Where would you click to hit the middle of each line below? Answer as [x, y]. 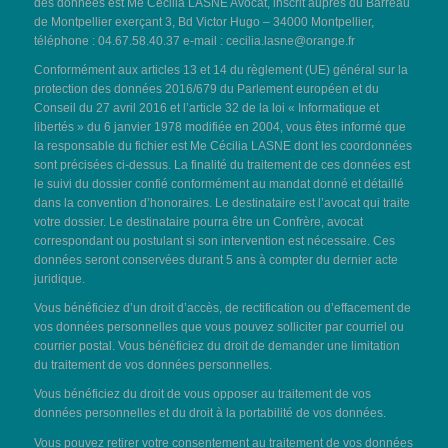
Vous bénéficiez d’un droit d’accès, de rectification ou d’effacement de [222, 308]
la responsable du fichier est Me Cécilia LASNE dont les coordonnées [222, 145]
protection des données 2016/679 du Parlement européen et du [206, 88]
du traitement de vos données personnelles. [152, 365]
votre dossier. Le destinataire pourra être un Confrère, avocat [198, 221]
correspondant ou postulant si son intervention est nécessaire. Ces [214, 240]
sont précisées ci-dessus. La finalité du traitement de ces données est [221, 164]
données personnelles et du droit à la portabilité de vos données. [209, 413]
